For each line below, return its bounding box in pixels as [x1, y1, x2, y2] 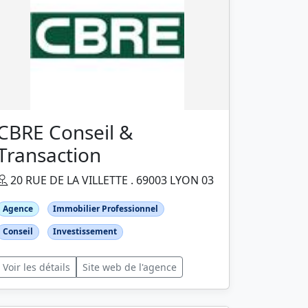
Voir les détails [3, 260, 70, 274]
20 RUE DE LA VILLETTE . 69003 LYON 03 [8, 173, 214, 188]
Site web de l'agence [82, 260, 177, 274]
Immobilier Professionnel [53, 203, 159, 215]
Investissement [53, 225, 118, 238]
